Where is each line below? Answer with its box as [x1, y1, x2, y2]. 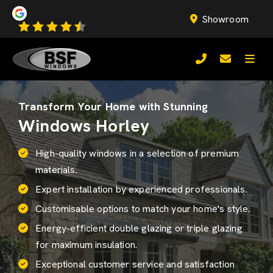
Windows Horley [18, 115, 150, 136]
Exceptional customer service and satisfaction [35, 258, 235, 271]
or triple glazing [172, 222, 243, 235]
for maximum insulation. [35, 238, 138, 251]
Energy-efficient [35, 222, 110, 235]
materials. [35, 163, 77, 176]
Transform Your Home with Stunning [18, 99, 208, 113]
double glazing [109, 222, 172, 235]
